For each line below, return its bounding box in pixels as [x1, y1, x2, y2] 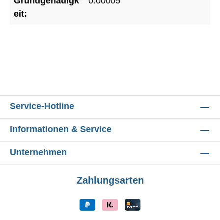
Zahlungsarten [76, 175, 144, 186]
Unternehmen [10, 147, 67, 157]
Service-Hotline [10, 101, 74, 111]
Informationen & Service [10, 124, 111, 134]
